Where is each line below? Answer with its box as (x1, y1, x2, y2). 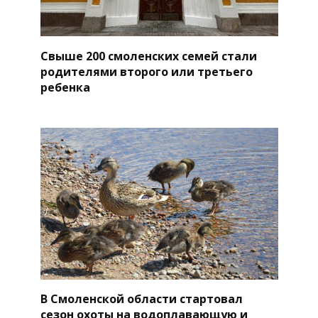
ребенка (40, 79, 90, 95)
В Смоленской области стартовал (40, 290, 243, 307)
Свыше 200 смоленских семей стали (40, 48, 257, 64)
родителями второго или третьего (40, 63, 253, 79)
